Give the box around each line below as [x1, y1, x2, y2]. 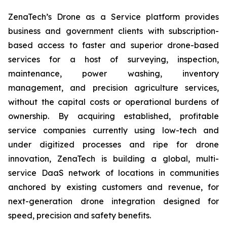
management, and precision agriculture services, [8, 83, 219, 93]
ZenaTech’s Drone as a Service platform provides [8, 12, 219, 22]
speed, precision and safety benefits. [8, 210, 151, 220]
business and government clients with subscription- [8, 26, 219, 36]
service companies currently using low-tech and [8, 125, 219, 135]
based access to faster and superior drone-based [8, 40, 219, 50]
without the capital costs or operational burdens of [8, 97, 219, 107]
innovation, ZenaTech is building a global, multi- [8, 154, 219, 164]
